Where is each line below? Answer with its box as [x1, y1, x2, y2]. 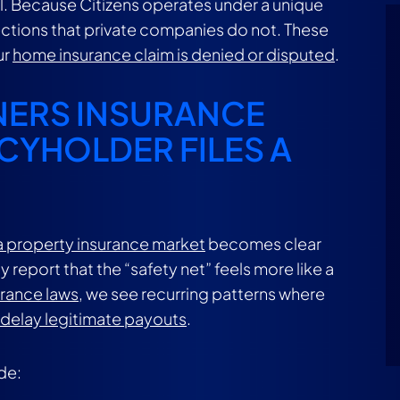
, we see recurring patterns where [79, 283, 325, 304]
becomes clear [205, 233, 321, 254]
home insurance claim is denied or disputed [12, 44, 335, 64]
